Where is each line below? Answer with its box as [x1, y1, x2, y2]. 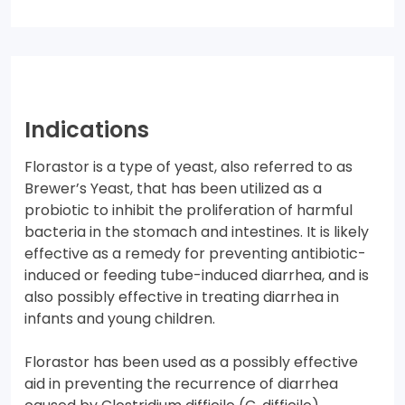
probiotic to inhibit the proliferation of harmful [24, 200, 353, 221]
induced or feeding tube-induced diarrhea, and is [24, 265, 369, 287]
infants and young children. [24, 308, 215, 330]
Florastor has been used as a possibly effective [24, 352, 358, 373]
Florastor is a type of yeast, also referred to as [24, 156, 353, 178]
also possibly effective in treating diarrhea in [24, 287, 339, 308]
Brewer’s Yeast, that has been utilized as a [24, 178, 322, 200]
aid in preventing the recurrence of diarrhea [24, 373, 338, 395]
